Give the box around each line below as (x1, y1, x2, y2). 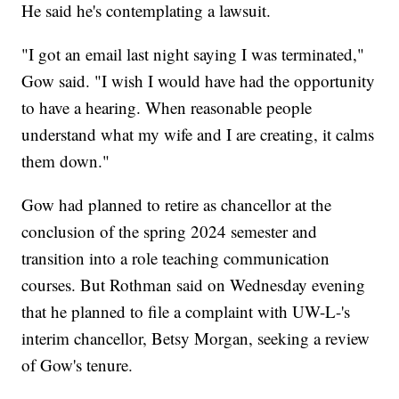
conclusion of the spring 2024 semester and (21, 220, 318, 243)
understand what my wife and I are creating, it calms (21, 123, 375, 146)
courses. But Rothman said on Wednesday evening (21, 273, 366, 297)
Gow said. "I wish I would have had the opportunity (21, 69, 376, 93)
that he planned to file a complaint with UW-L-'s (21, 300, 351, 323)
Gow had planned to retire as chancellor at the (21, 193, 332, 216)
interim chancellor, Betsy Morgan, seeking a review (21, 327, 370, 350)
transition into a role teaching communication (21, 247, 330, 270)
